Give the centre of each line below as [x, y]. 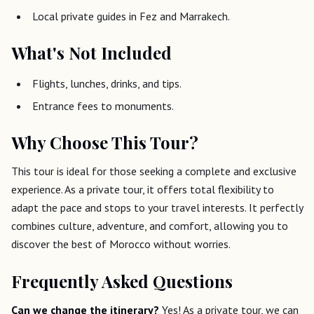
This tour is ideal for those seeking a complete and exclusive [154, 171]
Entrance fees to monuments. [103, 105]
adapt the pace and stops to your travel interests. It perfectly [157, 207]
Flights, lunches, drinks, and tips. [107, 83]
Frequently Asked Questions [122, 281]
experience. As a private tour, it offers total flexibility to [143, 189]
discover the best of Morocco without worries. [121, 244]
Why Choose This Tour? [105, 142]
